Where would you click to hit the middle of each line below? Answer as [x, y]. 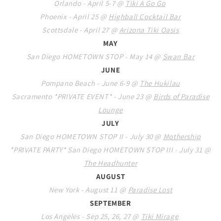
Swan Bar [179, 56]
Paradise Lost [150, 189]
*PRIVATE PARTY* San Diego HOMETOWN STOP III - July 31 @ [110, 149]
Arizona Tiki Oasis [149, 30]
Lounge [110, 110]
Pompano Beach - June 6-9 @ [91, 83]
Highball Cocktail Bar [145, 16]
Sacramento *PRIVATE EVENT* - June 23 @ [83, 96]
